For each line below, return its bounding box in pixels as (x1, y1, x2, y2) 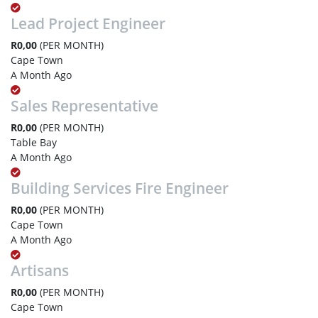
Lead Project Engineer (11, 13, 165, 33)
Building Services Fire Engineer (11, 178, 229, 198)
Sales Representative (11, 96, 158, 116)
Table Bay (11, 136, 57, 149)
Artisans (11, 261, 69, 280)
